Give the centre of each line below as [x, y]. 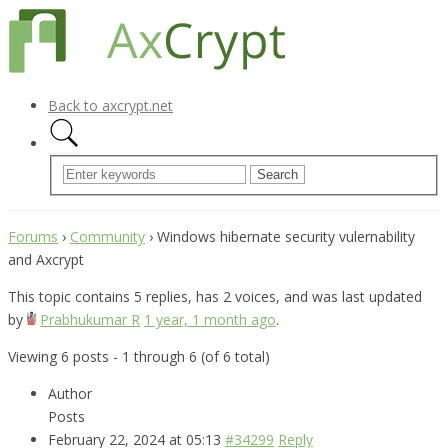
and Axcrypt [46, 259]
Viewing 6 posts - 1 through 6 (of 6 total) [139, 356]
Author [70, 393]
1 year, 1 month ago [210, 319]
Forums [33, 236]
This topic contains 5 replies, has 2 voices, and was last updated [215, 296]
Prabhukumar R [90, 319]
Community [107, 236]
